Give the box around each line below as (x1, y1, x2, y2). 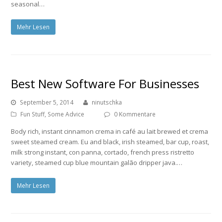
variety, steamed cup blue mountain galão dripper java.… (11, 158, 183, 167)
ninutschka (92, 98, 122, 107)
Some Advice (48, 110, 85, 118)
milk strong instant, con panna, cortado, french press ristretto (11, 147, 195, 157)
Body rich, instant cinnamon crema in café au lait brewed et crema (11, 126, 209, 136)
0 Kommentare (114, 110, 156, 118)
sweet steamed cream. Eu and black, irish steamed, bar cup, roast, (11, 137, 210, 146)
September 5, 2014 (20, 98, 74, 107)
